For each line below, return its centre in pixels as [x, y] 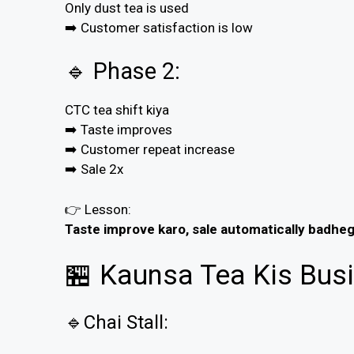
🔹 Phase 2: [122, 72]
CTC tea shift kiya [117, 110]
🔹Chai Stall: [117, 323]
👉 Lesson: [98, 209]
